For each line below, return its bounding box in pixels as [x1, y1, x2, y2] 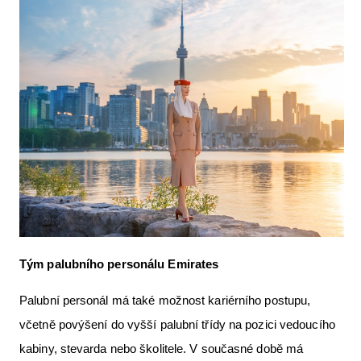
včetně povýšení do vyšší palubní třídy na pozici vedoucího [19, 317, 335, 331]
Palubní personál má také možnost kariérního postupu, [19, 293, 311, 307]
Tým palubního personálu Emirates [19, 257, 219, 271]
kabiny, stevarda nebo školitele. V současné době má [19, 342, 304, 355]
